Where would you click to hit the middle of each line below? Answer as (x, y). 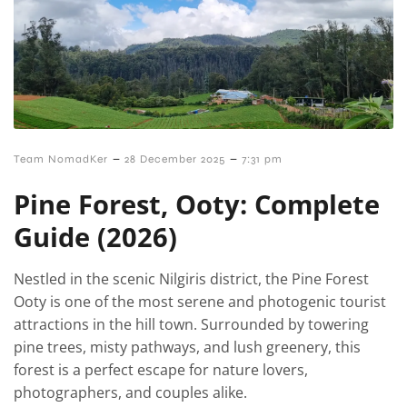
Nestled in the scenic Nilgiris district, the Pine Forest (191, 279)
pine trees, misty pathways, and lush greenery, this (187, 347)
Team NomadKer (61, 159)
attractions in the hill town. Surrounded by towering (191, 325)
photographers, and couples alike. (130, 393)
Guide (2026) (95, 237)
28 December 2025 (175, 159)
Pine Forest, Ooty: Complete (197, 204)
